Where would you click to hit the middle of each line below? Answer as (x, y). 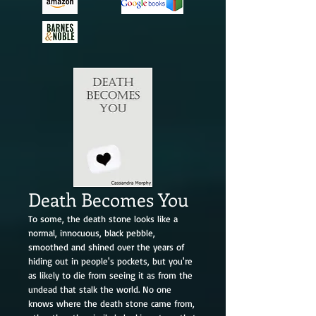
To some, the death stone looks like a (103, 219)
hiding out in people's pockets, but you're (110, 261)
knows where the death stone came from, (111, 303)
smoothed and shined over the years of (106, 247)
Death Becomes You (108, 199)
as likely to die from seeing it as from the (110, 275)
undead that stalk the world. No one (100, 289)
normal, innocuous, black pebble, (92, 233)
